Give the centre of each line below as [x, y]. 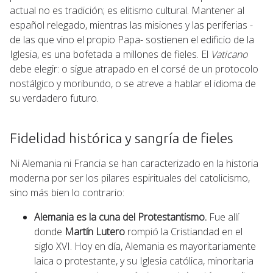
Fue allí [223, 217]
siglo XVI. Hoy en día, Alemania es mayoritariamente [145, 246]
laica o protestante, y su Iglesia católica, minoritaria [144, 261]
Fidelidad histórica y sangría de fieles [122, 138]
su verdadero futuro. [54, 98]
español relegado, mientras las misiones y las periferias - [131, 25]
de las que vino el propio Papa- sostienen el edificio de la [132, 39]
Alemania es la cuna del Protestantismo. [120, 217]
